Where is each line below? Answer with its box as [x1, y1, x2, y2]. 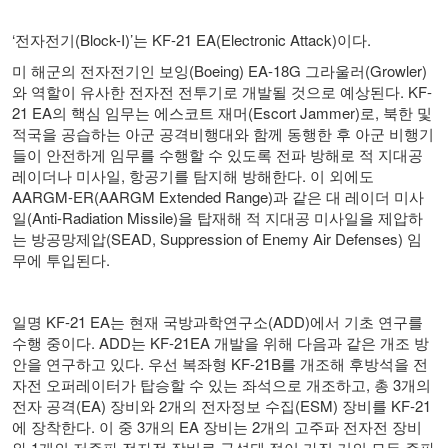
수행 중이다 [12, 331, 91, 353]
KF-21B [227, 352, 281, 374]
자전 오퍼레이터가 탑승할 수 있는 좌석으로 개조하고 [12, 373, 366, 395]
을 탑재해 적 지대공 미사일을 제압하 [178, 206, 423, 228]
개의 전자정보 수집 [167, 394, 295, 416]
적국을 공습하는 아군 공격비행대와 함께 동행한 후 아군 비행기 [12, 122, 434, 144]
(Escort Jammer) [248, 101, 360, 123]
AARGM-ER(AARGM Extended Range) [12, 185, 273, 207]
